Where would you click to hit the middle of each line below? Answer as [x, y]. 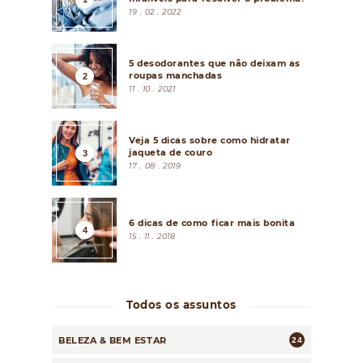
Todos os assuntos [181, 305]
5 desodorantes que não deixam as [215, 63]
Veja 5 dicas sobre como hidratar [210, 140]
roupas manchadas [176, 75]
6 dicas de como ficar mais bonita [212, 224]
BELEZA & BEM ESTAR [113, 340]
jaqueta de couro [171, 152]
